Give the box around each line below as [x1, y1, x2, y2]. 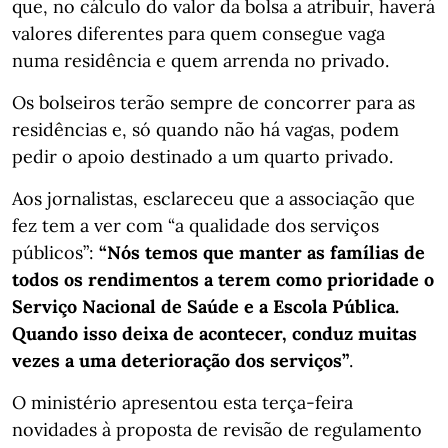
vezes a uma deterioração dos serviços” [12, 348, 349, 372]
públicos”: [12, 240, 99, 264]
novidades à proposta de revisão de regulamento [12, 417, 422, 441]
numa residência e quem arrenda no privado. [12, 48, 389, 72]
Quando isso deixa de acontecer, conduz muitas [12, 321, 417, 345]
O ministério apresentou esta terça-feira [12, 390, 353, 414]
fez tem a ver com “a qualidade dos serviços [12, 213, 379, 237]
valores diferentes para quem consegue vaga [12, 21, 385, 45]
